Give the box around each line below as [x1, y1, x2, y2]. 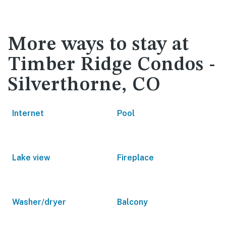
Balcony [117, 197, 148, 207]
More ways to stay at [8, 35, 189, 54]
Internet [12, 108, 44, 118]
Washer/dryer [12, 197, 66, 207]
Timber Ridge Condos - [8, 55, 216, 75]
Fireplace [117, 153, 154, 162]
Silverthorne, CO [8, 76, 161, 95]
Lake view [12, 153, 50, 162]
